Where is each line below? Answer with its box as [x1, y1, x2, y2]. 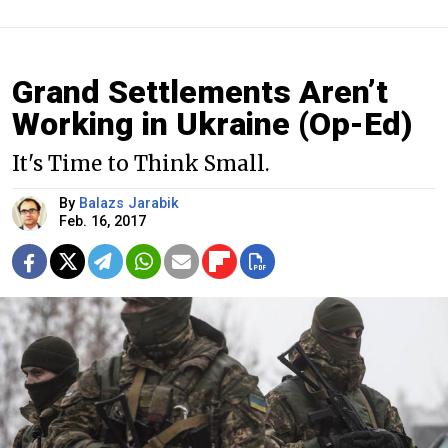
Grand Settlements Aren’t [12, 72, 388, 111]
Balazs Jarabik [79, 194, 179, 212]
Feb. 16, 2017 [59, 212, 146, 230]
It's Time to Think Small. [12, 150, 270, 177]
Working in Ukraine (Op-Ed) [12, 104, 413, 143]
